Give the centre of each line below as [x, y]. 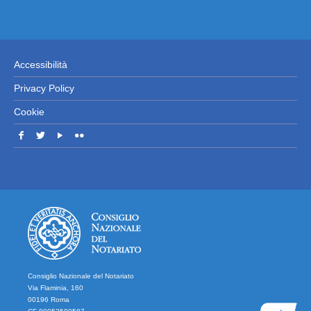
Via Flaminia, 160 [56, 288]
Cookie [29, 112]
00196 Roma [49, 300]
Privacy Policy [44, 89]
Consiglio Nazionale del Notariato [81, 276]
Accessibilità [41, 65]
